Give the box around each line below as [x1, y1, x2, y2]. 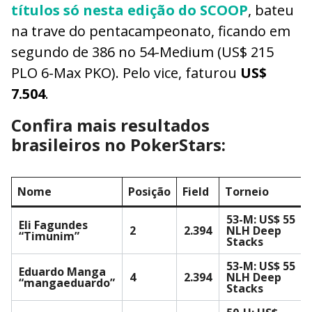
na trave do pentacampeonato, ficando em [11, 21, 290, 40]
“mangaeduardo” [19, 274, 115, 290]
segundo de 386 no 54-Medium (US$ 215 [11, 42, 274, 61]
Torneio [225, 183, 269, 199]
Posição [128, 183, 171, 199]
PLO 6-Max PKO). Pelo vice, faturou [11, 63, 237, 82]
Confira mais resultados [11, 113, 210, 136]
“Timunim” [19, 228, 79, 244]
